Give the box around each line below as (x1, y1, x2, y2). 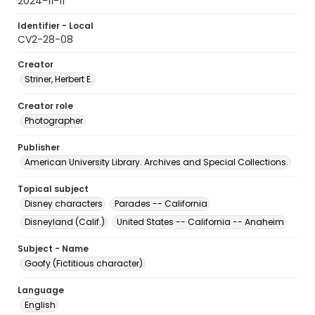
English (25, 299, 56, 311)
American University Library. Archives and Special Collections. (25, 156, 288, 168)
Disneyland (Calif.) (25, 216, 105, 228)
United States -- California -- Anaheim (117, 216, 284, 228)
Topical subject (18, 183, 89, 195)
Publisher (18, 141, 60, 153)
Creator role (18, 100, 73, 112)
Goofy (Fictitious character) (25, 257, 143, 269)
